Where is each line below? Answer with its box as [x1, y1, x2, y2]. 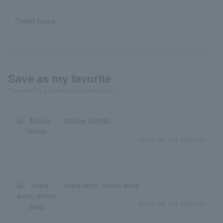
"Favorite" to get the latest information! [8, 86, 115, 95]
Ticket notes [15, 16, 56, 26]
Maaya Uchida [64, 115, 110, 125]
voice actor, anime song [64, 180, 139, 190]
